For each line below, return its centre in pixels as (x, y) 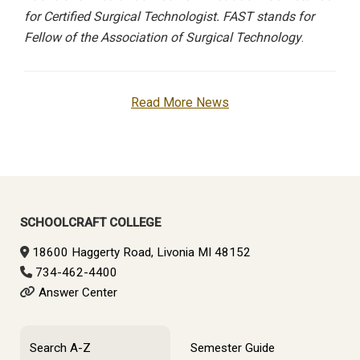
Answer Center (78, 293)
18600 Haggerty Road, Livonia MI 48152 (141, 253)
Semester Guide (232, 348)
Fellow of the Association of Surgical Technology (163, 37)
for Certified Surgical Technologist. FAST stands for (169, 16)
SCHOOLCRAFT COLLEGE (90, 223)
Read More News (180, 103)
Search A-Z (60, 348)
